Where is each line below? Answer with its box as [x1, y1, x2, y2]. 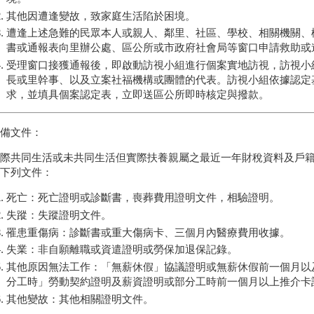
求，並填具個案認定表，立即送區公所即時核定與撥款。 [6, 88, 269, 101]
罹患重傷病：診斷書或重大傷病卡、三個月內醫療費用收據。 [6, 226, 290, 238]
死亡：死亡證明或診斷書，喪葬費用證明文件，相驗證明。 [6, 191, 280, 204]
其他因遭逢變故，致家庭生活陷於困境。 [6, 9, 196, 22]
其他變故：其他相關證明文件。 [6, 293, 153, 305]
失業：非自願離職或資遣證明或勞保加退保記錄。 [6, 243, 238, 256]
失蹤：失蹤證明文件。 [6, 208, 111, 221]
